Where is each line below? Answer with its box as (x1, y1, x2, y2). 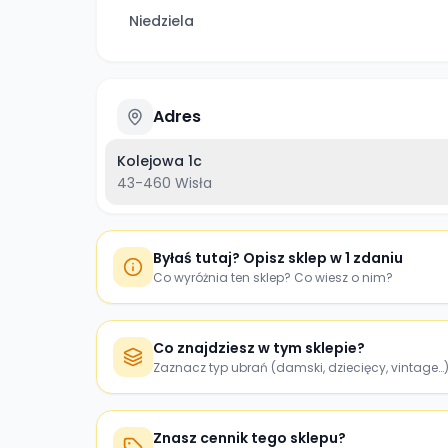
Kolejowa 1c (117, 151, 202, 171)
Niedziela (129, 11, 194, 31)
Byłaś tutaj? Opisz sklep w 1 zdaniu (153, 248, 403, 268)
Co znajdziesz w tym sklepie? (153, 338, 365, 358)
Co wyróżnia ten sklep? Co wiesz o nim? (153, 269, 393, 286)
